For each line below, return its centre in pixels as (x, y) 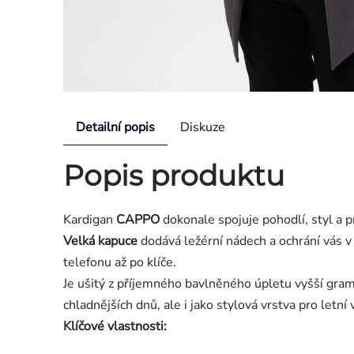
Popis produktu (174, 175)
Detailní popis (115, 127)
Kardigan (90, 220)
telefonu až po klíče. (120, 263)
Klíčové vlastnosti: (115, 327)
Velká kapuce (100, 241)
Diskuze (203, 127)
